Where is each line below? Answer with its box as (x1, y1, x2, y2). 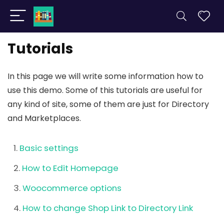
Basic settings (19, 142, 78, 154)
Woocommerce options (22, 182, 121, 194)
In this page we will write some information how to (7, 70, 203, 82)
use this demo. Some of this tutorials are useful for (7, 84, 202, 96)
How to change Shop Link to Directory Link (22, 202, 193, 214)
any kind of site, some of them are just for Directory (7, 98, 209, 110)
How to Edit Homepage (22, 162, 118, 174)
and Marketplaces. (7, 112, 81, 124)
